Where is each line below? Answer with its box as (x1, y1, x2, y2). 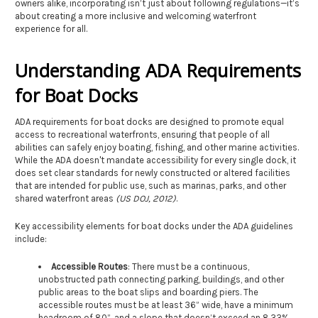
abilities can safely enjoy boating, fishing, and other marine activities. (15, 141, 299, 153)
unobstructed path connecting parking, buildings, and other (38, 273, 284, 285)
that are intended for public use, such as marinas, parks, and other (15, 180, 286, 191)
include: (15, 233, 47, 244)
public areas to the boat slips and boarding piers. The (38, 286, 258, 297)
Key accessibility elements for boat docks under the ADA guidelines (15, 220, 293, 231)
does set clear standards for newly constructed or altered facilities (15, 167, 290, 178)
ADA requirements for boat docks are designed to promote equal (15, 116, 284, 127)
